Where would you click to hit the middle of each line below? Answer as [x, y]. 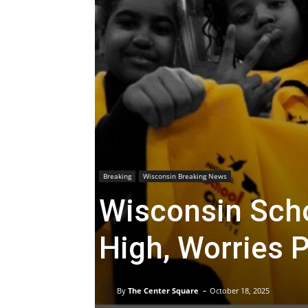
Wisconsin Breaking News [185, 176]
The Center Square [163, 290]
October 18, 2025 [240, 291]
